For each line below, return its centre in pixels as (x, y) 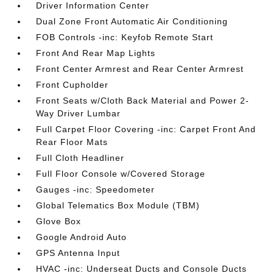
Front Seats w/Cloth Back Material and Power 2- (143, 101)
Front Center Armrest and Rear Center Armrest (140, 69)
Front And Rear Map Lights (96, 53)
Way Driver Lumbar (79, 113)
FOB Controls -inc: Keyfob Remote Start (125, 37)
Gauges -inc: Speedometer (96, 190)
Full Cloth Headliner (80, 158)
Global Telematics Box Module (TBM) (118, 205)
